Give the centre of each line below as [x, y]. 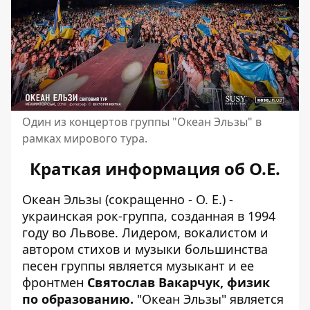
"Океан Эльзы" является [209, 299]
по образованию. [78, 299]
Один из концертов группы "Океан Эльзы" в [142, 121]
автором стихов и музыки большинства [145, 249]
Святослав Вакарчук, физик [179, 282]
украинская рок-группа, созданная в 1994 [149, 216]
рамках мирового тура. [85, 138]
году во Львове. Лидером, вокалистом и [145, 232]
